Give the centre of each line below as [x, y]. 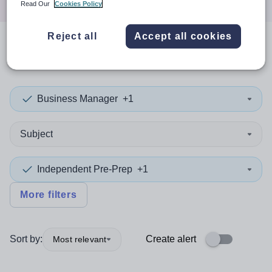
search [52, 54]
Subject [36, 134]
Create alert [171, 239]
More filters [49, 195]
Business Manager [77, 99]
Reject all [72, 36]
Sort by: [26, 239]
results [113, 54]
